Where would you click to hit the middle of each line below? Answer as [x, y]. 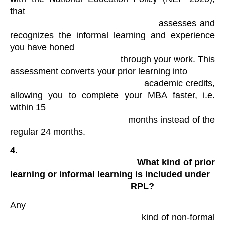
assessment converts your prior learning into [99, 71]
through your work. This [65, 59]
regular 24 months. [48, 131]
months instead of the [69, 119]
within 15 [28, 107]
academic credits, [77, 83]
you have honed [42, 47]
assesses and [85, 23]
